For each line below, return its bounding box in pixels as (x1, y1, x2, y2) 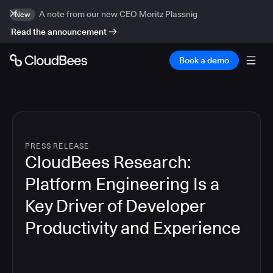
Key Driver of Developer (25, 196, 205, 216)
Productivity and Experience (25, 218, 241, 238)
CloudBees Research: (25, 152, 191, 172)
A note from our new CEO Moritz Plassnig (39, 9, 197, 19)
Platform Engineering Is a (25, 174, 219, 194)
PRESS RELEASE (25, 141, 90, 151)
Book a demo (179, 55, 229, 65)
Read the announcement (11, 27, 107, 37)
